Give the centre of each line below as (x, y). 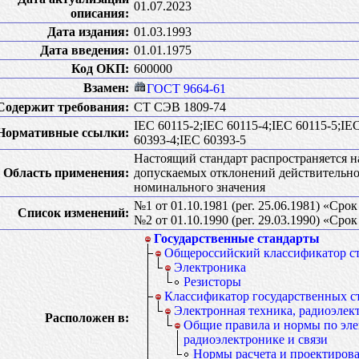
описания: (100, 13)
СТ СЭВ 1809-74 (180, 107)
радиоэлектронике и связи (256, 339)
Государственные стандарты (237, 238)
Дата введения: (85, 50)
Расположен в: (87, 317)
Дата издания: (88, 31)
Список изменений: (73, 212)
